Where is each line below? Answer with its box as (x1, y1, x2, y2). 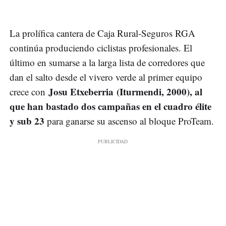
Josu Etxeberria (48, 85, 117, 99)
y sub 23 (10, 114, 47, 128)
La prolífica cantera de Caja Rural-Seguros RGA (10, 27, 195, 40)
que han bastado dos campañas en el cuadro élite (10, 99, 211, 114)
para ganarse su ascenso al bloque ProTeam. (47, 115, 214, 128)
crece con (10, 85, 48, 98)
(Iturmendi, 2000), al (117, 85, 202, 99)
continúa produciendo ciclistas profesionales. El (10, 41, 192, 54)
